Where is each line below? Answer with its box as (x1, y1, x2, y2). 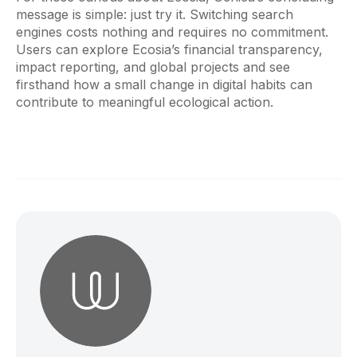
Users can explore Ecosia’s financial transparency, (16, 41, 323, 58)
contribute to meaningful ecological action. (16, 94, 273, 111)
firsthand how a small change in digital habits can (16, 76, 312, 93)
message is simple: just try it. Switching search (16, 6, 293, 23)
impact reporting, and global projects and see (16, 59, 290, 76)
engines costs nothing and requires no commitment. (16, 24, 328, 41)
